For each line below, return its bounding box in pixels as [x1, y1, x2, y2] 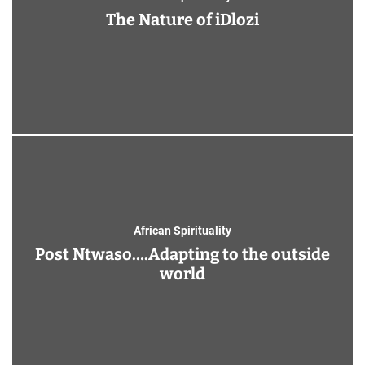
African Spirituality [134, 224, 231, 237]
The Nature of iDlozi [106, 10, 259, 29]
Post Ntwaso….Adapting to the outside [35, 244, 330, 264]
